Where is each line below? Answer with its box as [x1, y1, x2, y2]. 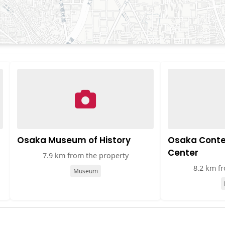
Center [168, 147, 198, 159]
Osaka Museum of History [17, 134, 131, 146]
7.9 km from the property [42, 151, 129, 160]
